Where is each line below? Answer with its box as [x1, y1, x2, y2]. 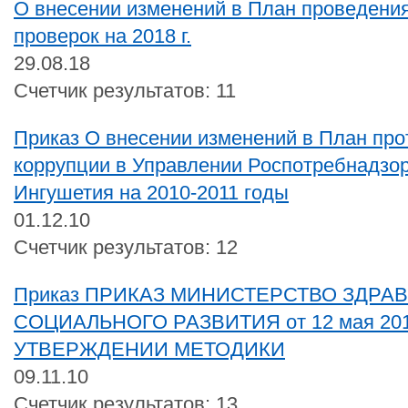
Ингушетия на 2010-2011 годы [14, 180, 289, 204]
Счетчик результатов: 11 [14, 78, 236, 102]
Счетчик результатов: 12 [14, 235, 238, 259]
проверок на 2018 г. [14, 24, 191, 47]
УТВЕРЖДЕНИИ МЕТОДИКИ [14, 337, 285, 361]
